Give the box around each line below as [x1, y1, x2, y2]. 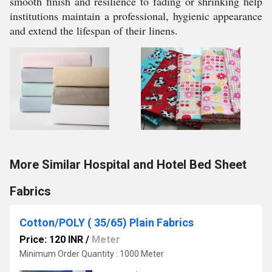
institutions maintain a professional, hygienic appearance [10, 8, 262, 23]
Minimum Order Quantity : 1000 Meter [19, 249, 164, 259]
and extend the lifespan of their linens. [10, 23, 178, 38]
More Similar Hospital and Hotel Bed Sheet [10, 157, 246, 172]
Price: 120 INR [19, 234, 83, 245]
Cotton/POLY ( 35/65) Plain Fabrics [19, 216, 194, 229]
